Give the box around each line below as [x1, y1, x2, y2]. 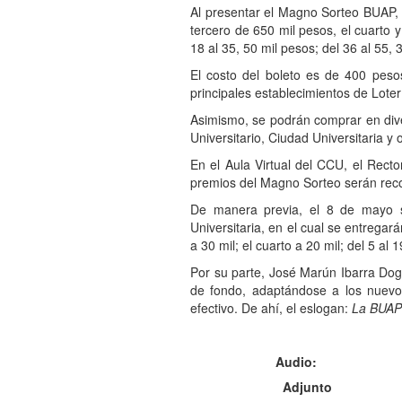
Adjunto [283, 377, 332, 396]
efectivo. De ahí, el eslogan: [190, 298, 352, 317]
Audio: [275, 352, 320, 371]
